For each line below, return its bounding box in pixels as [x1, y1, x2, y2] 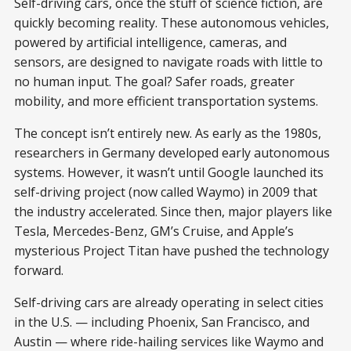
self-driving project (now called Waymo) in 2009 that [14, 183, 317, 201]
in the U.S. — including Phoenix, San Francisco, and [14, 313, 309, 331]
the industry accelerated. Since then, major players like [14, 202, 332, 220]
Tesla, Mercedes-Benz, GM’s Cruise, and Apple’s [14, 222, 294, 240]
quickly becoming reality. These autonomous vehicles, [14, 13, 329, 31]
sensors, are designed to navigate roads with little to [14, 52, 323, 71]
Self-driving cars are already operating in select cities [14, 293, 324, 311]
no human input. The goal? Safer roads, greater [14, 72, 295, 90]
